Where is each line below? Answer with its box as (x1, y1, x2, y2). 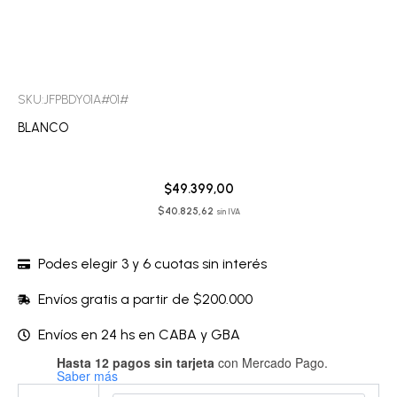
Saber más (57, 366, 118, 385)
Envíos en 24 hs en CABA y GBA (37, 325, 240, 343)
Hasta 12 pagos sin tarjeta (57, 353, 214, 371)
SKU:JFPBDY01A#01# (18, 91, 128, 107)
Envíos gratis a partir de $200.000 (37, 290, 253, 307)
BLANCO (18, 119, 68, 136)
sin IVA (215, 207, 240, 217)
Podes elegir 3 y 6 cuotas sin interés (37, 254, 267, 272)
